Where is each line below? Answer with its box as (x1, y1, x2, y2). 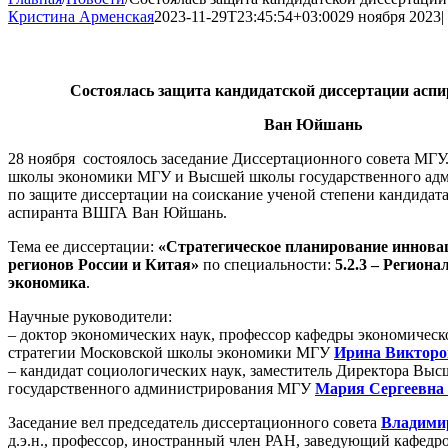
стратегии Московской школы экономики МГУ (8, 344, 334, 362)
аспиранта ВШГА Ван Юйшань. (8, 204, 227, 222)
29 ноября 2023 (338, 8, 441, 26)
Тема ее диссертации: (8, 238, 158, 256)
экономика (8, 274, 86, 292)
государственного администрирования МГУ (8, 380, 315, 398)
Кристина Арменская (8, 8, 154, 26)
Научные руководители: (8, 308, 172, 326)
